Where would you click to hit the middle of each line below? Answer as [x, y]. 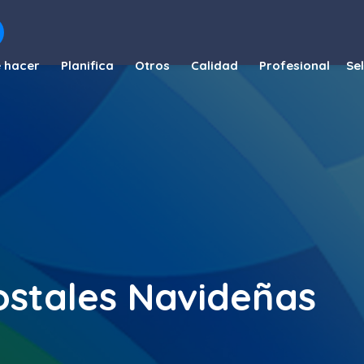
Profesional [295, 65]
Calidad [214, 65]
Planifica [87, 65]
